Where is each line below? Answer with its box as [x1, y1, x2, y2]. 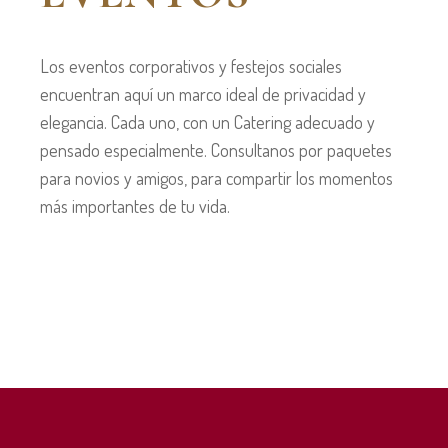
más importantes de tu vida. [40, 195, 230, 218]
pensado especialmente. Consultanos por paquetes [40, 139, 392, 162]
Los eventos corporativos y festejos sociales [40, 55, 342, 78]
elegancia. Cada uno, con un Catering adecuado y [40, 111, 375, 134]
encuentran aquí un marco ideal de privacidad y [40, 83, 366, 106]
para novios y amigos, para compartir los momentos [40, 167, 393, 190]
